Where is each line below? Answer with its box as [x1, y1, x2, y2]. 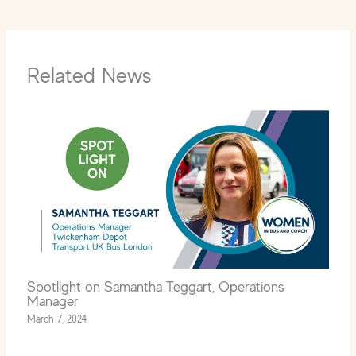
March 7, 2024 [27, 313, 87, 326]
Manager [27, 291, 79, 309]
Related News [27, 61, 153, 89]
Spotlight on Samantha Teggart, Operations [27, 277, 285, 295]
